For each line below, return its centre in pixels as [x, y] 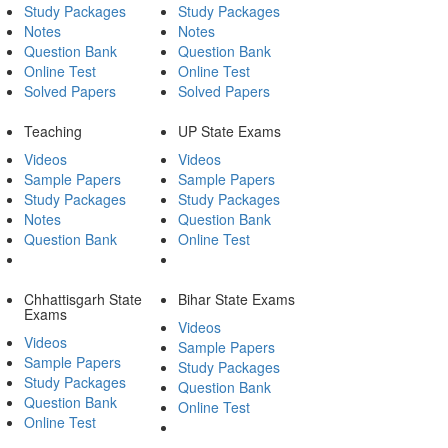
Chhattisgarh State [83, 298]
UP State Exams [229, 130]
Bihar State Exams [236, 298]
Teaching [53, 130]
